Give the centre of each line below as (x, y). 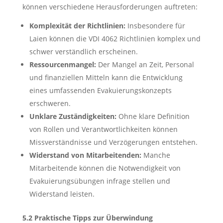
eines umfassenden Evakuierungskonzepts (100, 90)
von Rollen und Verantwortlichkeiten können (103, 129)
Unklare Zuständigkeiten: (73, 116)
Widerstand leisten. (62, 194)
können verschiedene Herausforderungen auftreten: (110, 7)
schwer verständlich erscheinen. (83, 52)
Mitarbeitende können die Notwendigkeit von (105, 168)
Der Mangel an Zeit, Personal (145, 64)
